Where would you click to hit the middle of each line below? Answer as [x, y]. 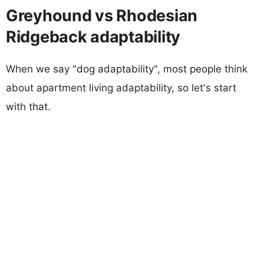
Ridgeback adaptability [93, 37]
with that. [28, 106]
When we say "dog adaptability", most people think [127, 69]
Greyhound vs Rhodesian [102, 15]
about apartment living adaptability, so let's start [121, 88]
